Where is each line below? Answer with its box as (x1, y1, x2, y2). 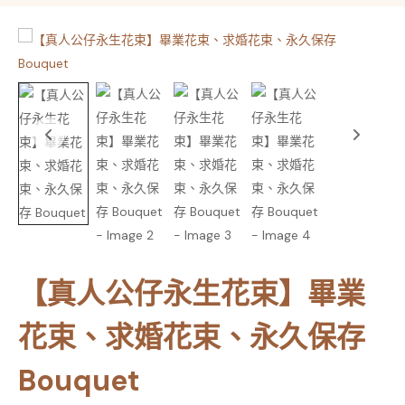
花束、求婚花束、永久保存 (18, 318, 365, 357)
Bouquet (18, 362, 140, 400)
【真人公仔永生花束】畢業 (18, 275, 365, 314)
